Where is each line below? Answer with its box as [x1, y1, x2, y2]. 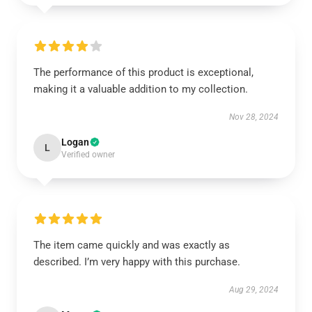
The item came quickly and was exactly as [33, 239, 230, 251]
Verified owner [61, 150, 115, 159]
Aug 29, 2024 [229, 285, 279, 295]
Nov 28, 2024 [229, 112, 279, 122]
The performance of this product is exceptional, [33, 66, 253, 79]
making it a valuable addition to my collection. [33, 83, 248, 95]
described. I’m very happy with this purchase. [33, 256, 240, 268]
